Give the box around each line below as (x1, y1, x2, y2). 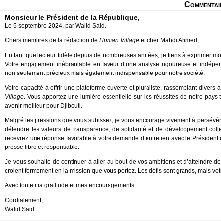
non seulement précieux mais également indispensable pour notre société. (5, 70, 205, 76)
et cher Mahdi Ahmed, (139, 37, 199, 44)
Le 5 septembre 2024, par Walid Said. (5, 22, 106, 29)
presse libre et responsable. (5, 144, 79, 150)
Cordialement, (5, 197, 43, 204)
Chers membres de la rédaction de (5, 37, 99, 44)
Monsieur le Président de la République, (5, 13, 140, 21)
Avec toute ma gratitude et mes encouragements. (5, 182, 136, 189)
